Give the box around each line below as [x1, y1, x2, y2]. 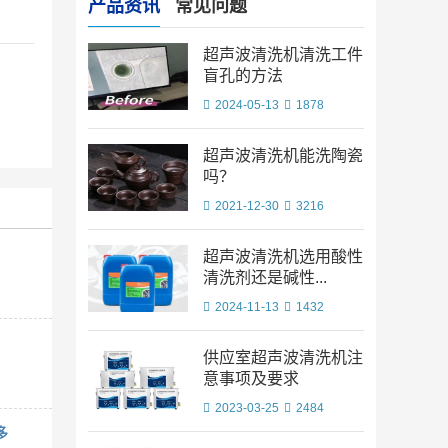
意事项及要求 [203, 370, 299, 387]
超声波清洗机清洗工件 [203, 46, 363, 63]
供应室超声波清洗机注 [203, 349, 363, 366]
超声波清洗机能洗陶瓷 [203, 147, 363, 164]
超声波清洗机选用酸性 [203, 248, 363, 265]
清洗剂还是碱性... [203, 269, 327, 286]
